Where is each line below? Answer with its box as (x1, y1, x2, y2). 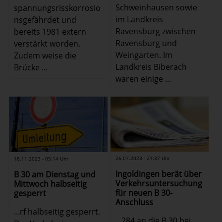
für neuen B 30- (115, 187, 172, 199)
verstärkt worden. (14, 38, 81, 49)
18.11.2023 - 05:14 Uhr (14, 155, 69, 163)
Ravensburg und (115, 37, 177, 49)
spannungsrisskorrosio (14, 2, 101, 13)
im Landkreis (115, 13, 163, 25)
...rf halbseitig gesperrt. (14, 206, 101, 218)
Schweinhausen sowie (115, 1, 197, 13)
